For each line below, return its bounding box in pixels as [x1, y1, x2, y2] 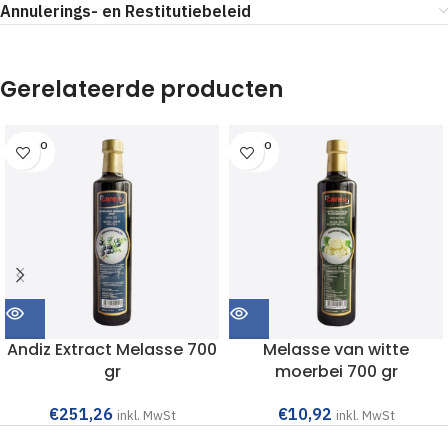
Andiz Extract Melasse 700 [7, 338, 217, 361]
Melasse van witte [263, 338, 409, 361]
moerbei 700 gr [274, 360, 398, 383]
